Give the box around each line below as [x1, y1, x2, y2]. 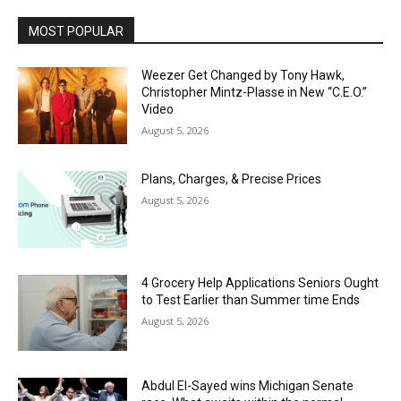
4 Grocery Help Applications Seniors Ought [141, 275, 380, 290]
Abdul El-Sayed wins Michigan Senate [141, 379, 354, 394]
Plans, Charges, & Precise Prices [141, 171, 322, 186]
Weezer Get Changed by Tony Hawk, [141, 68, 346, 83]
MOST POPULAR [29, 24, 124, 39]
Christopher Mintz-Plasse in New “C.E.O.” [141, 85, 368, 100]
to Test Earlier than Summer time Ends [141, 292, 361, 307]
